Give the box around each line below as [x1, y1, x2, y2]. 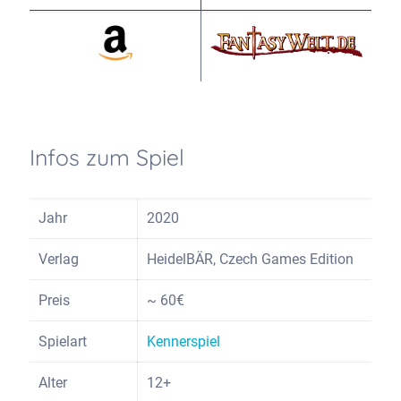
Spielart [38, 333, 87, 351]
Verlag [38, 251, 79, 269]
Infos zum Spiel [30, 143, 184, 172]
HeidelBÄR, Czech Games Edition [147, 251, 354, 269]
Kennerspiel [147, 333, 220, 351]
